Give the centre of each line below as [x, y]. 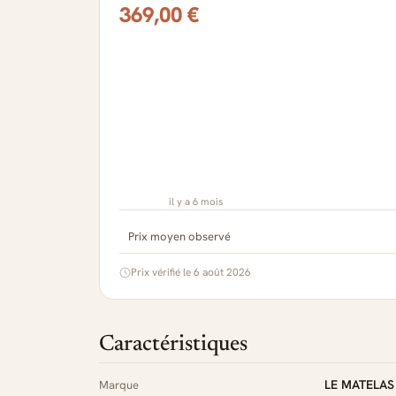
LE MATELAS [359, 385]
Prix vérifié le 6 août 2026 [191, 272]
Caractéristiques [173, 345]
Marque [119, 385]
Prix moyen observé [179, 236]
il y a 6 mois [196, 201]
